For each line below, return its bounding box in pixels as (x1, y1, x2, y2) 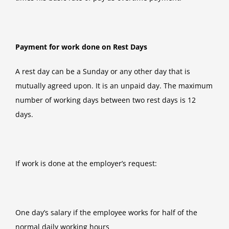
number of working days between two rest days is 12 (15, 95, 196, 105)
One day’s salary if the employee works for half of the (15, 208, 197, 218)
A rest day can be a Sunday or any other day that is (15, 66, 190, 77)
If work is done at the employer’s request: (15, 158, 157, 169)
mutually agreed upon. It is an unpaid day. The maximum (15, 81, 213, 91)
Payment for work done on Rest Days (15, 42, 147, 52)
